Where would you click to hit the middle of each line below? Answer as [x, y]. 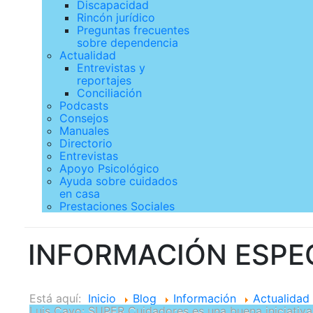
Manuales [84, 131]
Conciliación [109, 93]
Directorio [86, 143]
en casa [80, 194]
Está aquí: [59, 298]
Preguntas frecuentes [133, 30]
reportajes [104, 80]
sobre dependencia [128, 43]
